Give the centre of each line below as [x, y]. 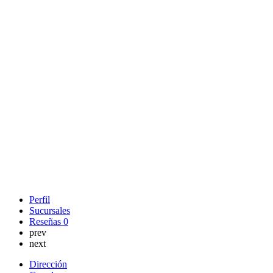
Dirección [48, 264]
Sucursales [50, 210]
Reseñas [46, 221]
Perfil [40, 199]
